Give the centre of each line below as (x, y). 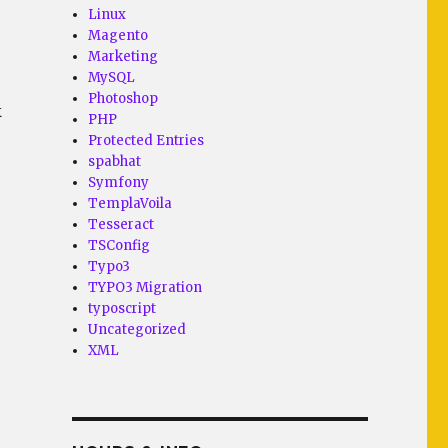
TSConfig (119, 245)
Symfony (119, 182)
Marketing (123, 56)
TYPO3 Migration (145, 287)
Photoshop (123, 98)
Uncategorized (137, 329)
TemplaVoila (130, 203)
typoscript (122, 308)
